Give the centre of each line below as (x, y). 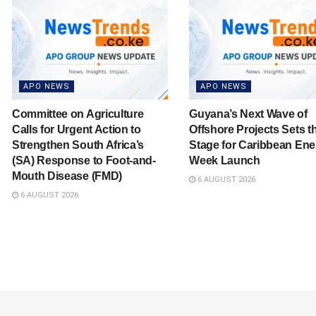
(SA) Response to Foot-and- (84, 160)
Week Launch (225, 160)
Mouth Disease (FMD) (67, 176)
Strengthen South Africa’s (78, 145)
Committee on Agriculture (78, 114)
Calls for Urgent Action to (77, 129)
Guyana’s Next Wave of (248, 114)
